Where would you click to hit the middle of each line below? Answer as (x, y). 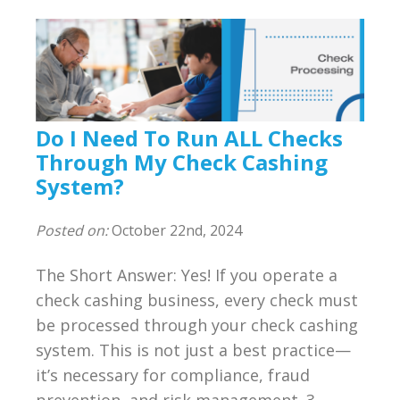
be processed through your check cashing (197, 325)
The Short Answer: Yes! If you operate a (187, 275)
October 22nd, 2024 (175, 230)
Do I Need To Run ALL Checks (189, 137)
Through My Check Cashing (182, 162)
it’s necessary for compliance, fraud (173, 375)
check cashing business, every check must (197, 300)
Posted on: (72, 230)
